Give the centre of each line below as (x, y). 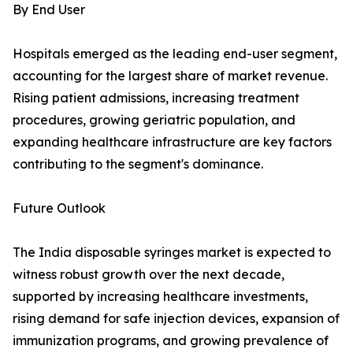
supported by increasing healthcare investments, (160, 297)
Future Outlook (59, 208)
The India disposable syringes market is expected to (172, 253)
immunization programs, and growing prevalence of (171, 341)
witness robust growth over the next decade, (149, 275)
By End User (49, 10)
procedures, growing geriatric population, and (154, 120)
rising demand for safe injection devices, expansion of (176, 319)
